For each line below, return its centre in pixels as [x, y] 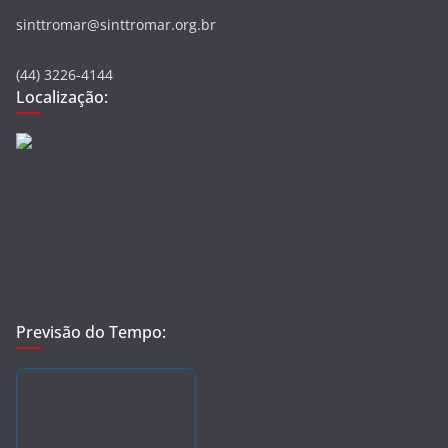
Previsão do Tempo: [91, 332]
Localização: [62, 97]
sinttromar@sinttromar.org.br [116, 24]
